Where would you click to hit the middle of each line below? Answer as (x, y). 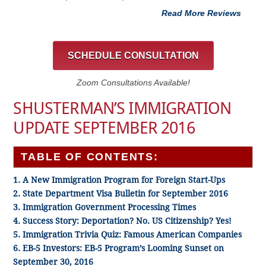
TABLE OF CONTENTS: (90, 157)
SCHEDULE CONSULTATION (133, 56)
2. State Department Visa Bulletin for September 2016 (121, 194)
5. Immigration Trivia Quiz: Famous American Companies (128, 235)
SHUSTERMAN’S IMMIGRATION (122, 109)
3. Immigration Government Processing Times (105, 208)
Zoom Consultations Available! (133, 83)
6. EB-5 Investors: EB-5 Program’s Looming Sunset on (119, 248)
